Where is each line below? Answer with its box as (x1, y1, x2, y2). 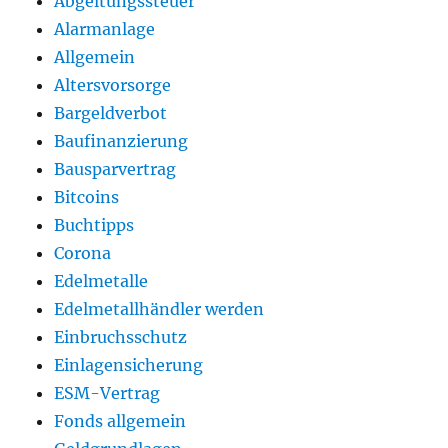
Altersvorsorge (54, 75, 172, 96)
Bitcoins (54, 187, 120, 208)
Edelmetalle (54, 271, 149, 292)
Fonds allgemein (54, 411, 187, 432)
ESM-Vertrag (54, 383, 161, 404)
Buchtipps (54, 215, 135, 236)
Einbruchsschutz (54, 327, 188, 348)
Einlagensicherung (54, 355, 204, 376)
